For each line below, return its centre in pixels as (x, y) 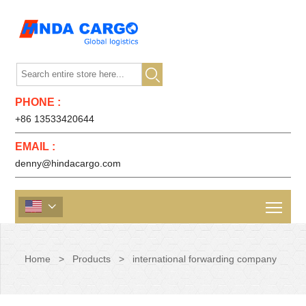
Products (91, 259)
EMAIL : (36, 147)
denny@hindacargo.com (68, 163)
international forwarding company (204, 259)
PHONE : (38, 102)
